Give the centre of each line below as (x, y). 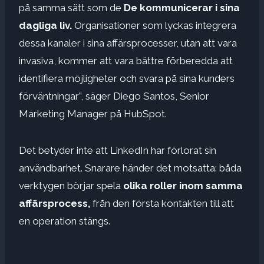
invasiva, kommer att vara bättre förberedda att (126, 60)
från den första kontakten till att (162, 203)
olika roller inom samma (183, 185)
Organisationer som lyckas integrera (154, 25)
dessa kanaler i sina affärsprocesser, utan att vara (128, 43)
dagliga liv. (45, 25)
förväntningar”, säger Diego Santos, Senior (114, 96)
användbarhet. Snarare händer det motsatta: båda (130, 168)
